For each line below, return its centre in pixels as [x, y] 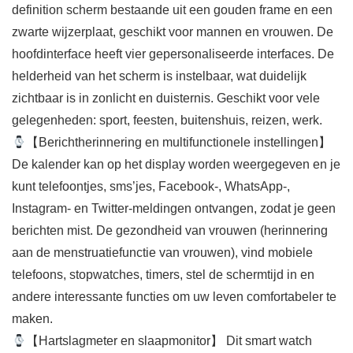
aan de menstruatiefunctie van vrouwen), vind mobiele [162, 253]
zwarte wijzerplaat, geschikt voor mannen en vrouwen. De [173, 32]
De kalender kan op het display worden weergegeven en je [176, 165]
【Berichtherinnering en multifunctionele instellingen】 [179, 143]
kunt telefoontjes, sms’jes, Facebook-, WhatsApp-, [151, 187]
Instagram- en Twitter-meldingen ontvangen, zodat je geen [174, 209]
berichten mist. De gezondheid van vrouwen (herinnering [170, 231]
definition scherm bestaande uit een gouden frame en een [172, 10]
